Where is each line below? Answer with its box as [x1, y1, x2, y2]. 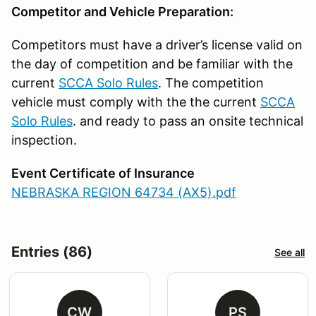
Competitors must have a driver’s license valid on [11, 37, 303, 53]
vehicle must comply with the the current [11, 95, 260, 110]
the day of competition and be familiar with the [11, 56, 293, 72]
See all [274, 245, 305, 258]
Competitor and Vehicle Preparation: [11, 4, 233, 20]
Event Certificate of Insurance [11, 166, 195, 181]
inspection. [11, 133, 77, 148]
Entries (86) [11, 243, 92, 261]
